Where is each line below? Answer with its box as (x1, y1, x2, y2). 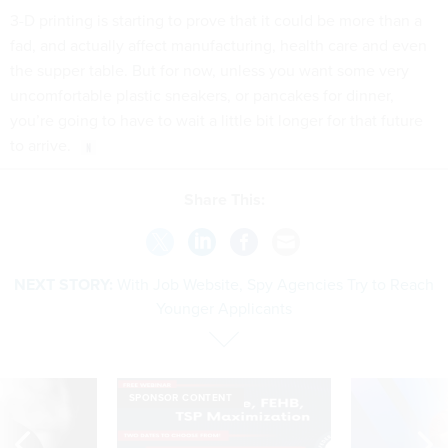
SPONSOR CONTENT (129, 389, 232, 405)
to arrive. (10, 134, 71, 157)
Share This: (193, 187, 265, 211)
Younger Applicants (156, 296, 292, 320)
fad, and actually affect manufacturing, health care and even (10, 34, 427, 57)
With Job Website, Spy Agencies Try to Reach (117, 272, 434, 296)
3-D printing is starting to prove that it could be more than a (10, 9, 422, 32)
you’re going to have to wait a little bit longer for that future (10, 109, 423, 132)
